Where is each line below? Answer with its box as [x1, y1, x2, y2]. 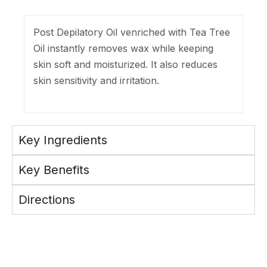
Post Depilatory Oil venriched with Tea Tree [33, 26, 230, 38]
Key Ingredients [18, 133, 107, 147]
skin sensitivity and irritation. [33, 74, 159, 86]
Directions [18, 193, 75, 207]
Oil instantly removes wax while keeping [33, 42, 213, 54]
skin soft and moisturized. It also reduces [33, 58, 218, 70]
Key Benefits [18, 163, 89, 177]
